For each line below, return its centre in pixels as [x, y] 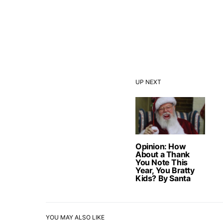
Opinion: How [161, 147]
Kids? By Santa [163, 178]
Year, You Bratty [165, 170]
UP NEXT [148, 82]
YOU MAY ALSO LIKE [75, 218]
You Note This [162, 163]
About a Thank [163, 155]
